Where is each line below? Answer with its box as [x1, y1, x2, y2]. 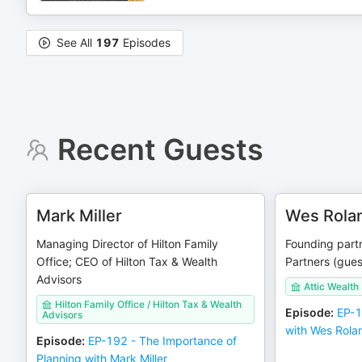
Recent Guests [57, 132, 263, 167]
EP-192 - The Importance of [88, 334, 237, 347]
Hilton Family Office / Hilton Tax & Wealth [55, 298, 242, 310]
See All [57, 36, 95, 49]
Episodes [120, 36, 170, 49]
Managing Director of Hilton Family [36, 237, 218, 250]
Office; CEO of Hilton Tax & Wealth [36, 255, 217, 268]
